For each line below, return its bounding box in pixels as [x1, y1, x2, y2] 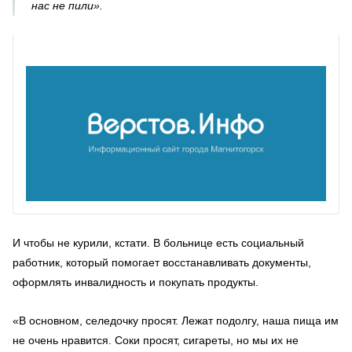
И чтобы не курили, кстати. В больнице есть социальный [13, 236, 304, 249]
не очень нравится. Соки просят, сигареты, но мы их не [13, 334, 299, 346]
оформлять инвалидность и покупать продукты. [13, 276, 258, 288]
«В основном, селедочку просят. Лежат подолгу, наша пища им [13, 314, 339, 327]
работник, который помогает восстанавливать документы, [13, 256, 311, 269]
